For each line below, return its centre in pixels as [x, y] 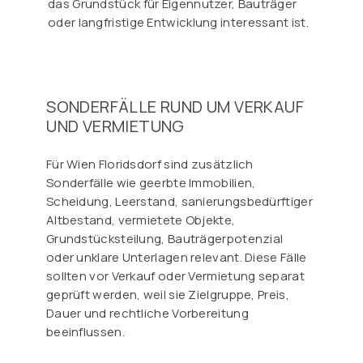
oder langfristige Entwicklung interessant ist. [178, 22]
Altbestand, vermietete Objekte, [141, 220]
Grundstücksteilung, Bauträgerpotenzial [164, 238]
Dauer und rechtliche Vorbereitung [147, 313]
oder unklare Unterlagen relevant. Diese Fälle [176, 257]
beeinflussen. [85, 331]
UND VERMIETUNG [115, 126]
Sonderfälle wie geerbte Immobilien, [151, 182]
